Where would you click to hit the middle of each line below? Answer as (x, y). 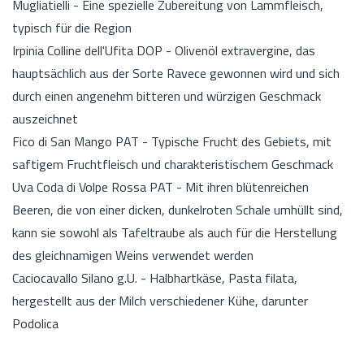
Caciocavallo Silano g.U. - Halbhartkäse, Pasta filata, (155, 277)
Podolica (35, 323)
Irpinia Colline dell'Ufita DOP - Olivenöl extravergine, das (164, 50)
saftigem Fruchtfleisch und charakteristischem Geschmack (173, 164)
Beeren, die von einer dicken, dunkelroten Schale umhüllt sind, (178, 209)
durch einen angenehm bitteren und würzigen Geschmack (167, 95)
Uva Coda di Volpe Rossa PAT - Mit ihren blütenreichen (160, 186)
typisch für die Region (72, 27)
